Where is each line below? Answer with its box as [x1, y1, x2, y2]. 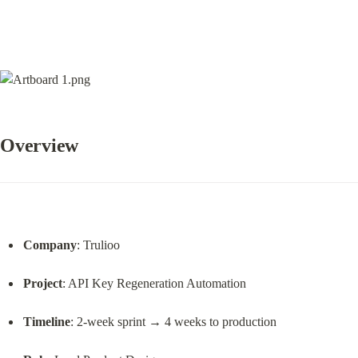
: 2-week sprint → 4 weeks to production [70, 314, 276, 328]
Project [22, 276, 62, 290]
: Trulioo [76, 237, 120, 252]
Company [22, 237, 77, 252]
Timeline [22, 314, 70, 328]
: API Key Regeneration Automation [62, 276, 246, 290]
